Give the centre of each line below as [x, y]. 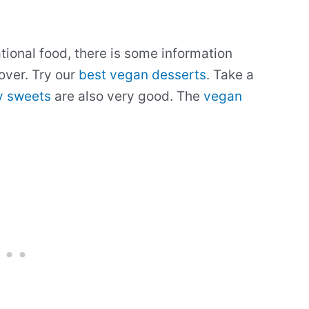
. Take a [230, 75]
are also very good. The [127, 97]
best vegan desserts [142, 75]
